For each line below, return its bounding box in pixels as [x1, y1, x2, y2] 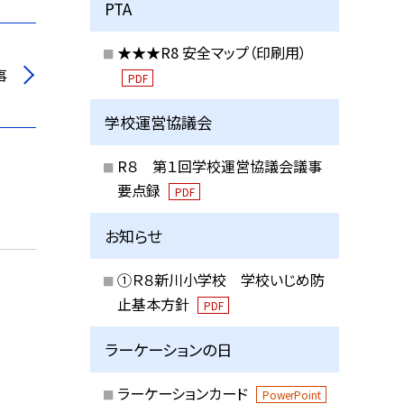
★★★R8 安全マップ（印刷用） [116, 41, 307, 64]
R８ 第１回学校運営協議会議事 [116, 155, 322, 178]
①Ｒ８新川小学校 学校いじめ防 [116, 269, 325, 291]
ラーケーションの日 [105, 337, 233, 361]
